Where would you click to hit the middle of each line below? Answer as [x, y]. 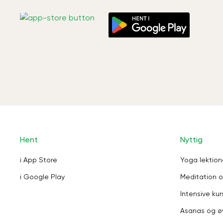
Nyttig [191, 140]
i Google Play [42, 177]
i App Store [39, 160]
